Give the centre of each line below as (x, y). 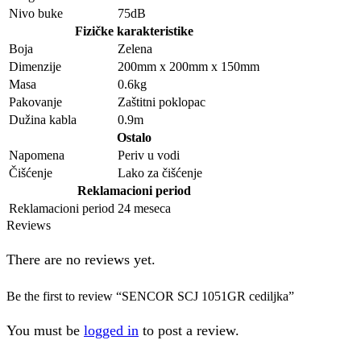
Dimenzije (35, 67)
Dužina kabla (43, 120)
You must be (45, 330)
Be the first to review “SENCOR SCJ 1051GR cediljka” (150, 297)
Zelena (135, 49)
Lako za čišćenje (160, 173)
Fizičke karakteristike (134, 31)
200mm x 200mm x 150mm (189, 67)
